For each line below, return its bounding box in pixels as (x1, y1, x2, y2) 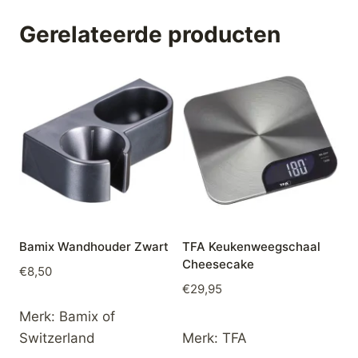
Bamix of (59, 308, 115, 325)
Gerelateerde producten (19, 20, 280, 48)
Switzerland (19, 330, 95, 347)
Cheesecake (182, 256, 254, 272)
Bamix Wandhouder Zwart (19, 238, 169, 254)
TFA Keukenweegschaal (182, 238, 320, 254)
